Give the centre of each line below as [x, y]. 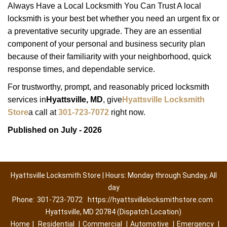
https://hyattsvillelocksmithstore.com [150, 200]
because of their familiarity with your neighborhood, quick [109, 56]
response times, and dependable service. [81, 69]
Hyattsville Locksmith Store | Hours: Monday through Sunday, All [113, 175]
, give [112, 100]
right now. [127, 112]
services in [27, 100]
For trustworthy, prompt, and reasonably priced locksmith [108, 87]
